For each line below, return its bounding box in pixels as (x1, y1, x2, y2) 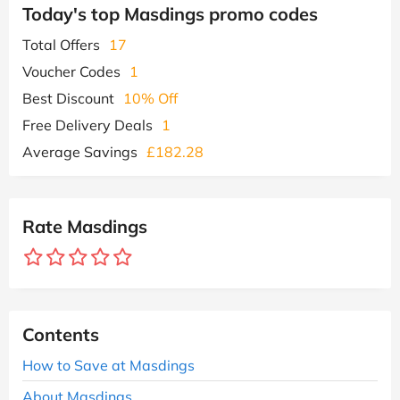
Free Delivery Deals (22, 115, 153, 134)
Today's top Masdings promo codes (22, 2, 318, 25)
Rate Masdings (22, 214, 147, 237)
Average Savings (22, 142, 137, 161)
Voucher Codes (22, 62, 121, 80)
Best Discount (22, 88, 114, 107)
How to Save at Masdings (22, 355, 195, 374)
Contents (22, 322, 99, 346)
